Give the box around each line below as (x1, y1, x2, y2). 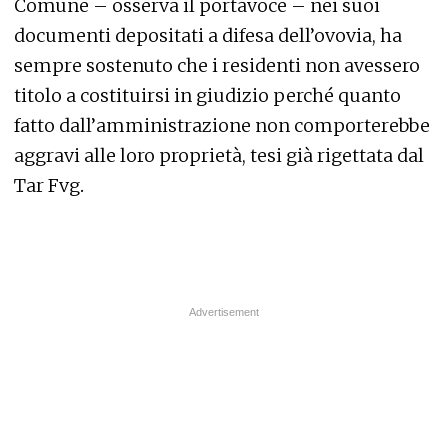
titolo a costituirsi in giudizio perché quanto (14, 84, 401, 107)
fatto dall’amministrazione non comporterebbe (14, 114, 430, 137)
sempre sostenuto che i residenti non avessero (14, 54, 420, 77)
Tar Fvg (14, 174, 80, 197)
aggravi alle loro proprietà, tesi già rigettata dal (14, 144, 424, 167)
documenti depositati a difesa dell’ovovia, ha (14, 24, 402, 47)
